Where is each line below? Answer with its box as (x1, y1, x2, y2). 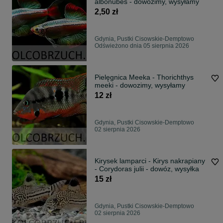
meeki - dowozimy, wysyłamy (95, 81, 185, 90)
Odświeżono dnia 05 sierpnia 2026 (95, 42, 189, 50)
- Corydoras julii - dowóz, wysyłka (95, 165, 199, 173)
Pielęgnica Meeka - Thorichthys (95, 73, 194, 82)
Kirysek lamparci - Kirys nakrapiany (95, 157, 205, 165)
